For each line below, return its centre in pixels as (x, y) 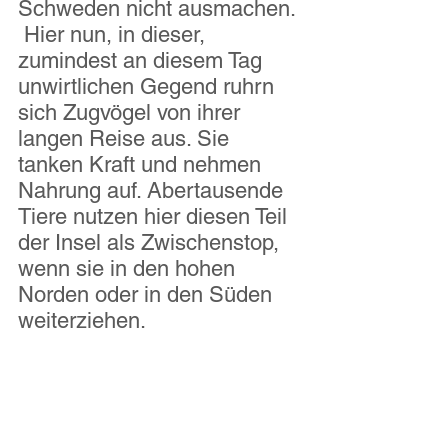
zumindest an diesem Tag (143, 61)
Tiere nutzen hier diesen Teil (155, 217)
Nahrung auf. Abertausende (153, 191)
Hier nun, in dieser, (114, 35)
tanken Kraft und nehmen (142, 165)
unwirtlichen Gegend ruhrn (149, 87)
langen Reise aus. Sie (126, 139)
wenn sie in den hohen (129, 269)
